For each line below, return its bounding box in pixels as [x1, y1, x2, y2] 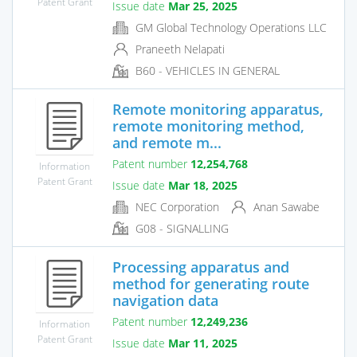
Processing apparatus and [112, 257, 289, 277]
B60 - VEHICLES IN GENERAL [132, 63, 280, 79]
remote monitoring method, [112, 116, 304, 135]
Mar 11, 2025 [168, 335, 237, 351]
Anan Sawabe [250, 198, 320, 214]
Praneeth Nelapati [132, 41, 225, 57]
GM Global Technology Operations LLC [132, 19, 327, 35]
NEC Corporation [132, 198, 219, 214]
